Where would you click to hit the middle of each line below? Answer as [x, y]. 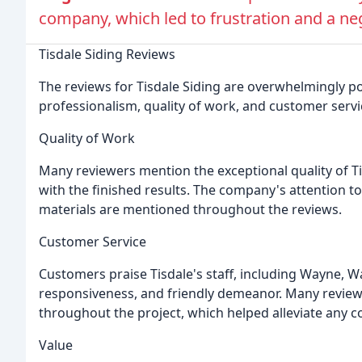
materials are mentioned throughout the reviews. [190, 209]
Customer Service [93, 241]
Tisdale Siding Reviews [107, 54]
